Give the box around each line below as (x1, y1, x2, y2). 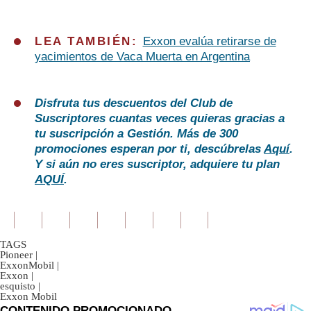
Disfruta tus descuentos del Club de (35, 96, 233, 110)
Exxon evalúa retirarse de (142, 35, 276, 49)
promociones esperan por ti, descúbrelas (35, 142, 264, 156)
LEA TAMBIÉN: (35, 35, 143, 49)
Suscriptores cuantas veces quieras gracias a (35, 112, 285, 126)
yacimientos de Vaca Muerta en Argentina (35, 50, 250, 64)
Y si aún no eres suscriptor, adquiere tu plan (35, 158, 280, 171)
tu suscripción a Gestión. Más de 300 (35, 127, 238, 141)
